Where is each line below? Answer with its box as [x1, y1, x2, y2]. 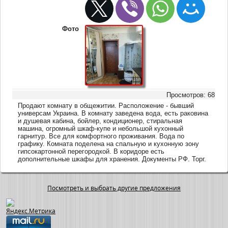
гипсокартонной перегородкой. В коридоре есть [18, 147, 165, 155]
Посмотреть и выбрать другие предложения [47, 184, 181, 193]
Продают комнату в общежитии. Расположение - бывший [18, 101, 194, 109]
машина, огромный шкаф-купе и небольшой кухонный [18, 124, 184, 132]
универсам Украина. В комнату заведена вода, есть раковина [18, 109, 209, 117]
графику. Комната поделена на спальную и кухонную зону [18, 139, 199, 148]
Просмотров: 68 [166, 91, 215, 99]
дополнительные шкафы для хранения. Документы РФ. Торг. [18, 155, 207, 163]
